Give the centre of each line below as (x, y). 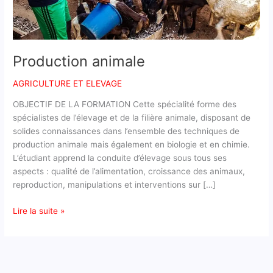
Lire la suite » (39, 211)
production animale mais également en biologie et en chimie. (132, 145)
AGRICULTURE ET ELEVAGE (68, 83)
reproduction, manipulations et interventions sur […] (115, 185)
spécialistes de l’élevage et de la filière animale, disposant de (132, 118)
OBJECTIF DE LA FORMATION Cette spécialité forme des (125, 105)
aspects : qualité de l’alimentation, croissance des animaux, (129, 172)
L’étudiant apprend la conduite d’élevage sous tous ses (120, 158)
